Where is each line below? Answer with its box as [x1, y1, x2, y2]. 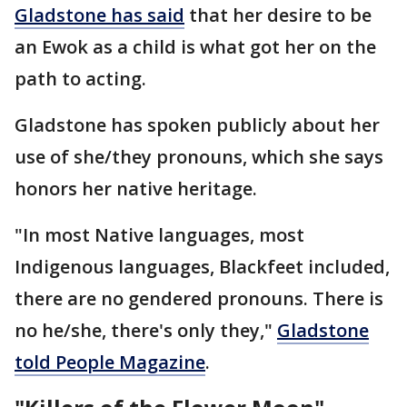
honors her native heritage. [15, 176, 262, 202]
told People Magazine [15, 350, 205, 375]
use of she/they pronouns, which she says [15, 144, 383, 170]
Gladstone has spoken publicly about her [15, 113, 380, 138]
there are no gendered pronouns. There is [15, 286, 383, 312]
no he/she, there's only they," [15, 318, 277, 343]
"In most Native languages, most [15, 223, 304, 248]
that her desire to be [184, 3, 372, 28]
